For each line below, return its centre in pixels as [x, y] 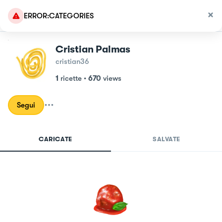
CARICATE [55, 139]
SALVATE [166, 139]
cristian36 [72, 61]
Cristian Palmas [93, 49]
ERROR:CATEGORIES [59, 16]
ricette [71, 78]
